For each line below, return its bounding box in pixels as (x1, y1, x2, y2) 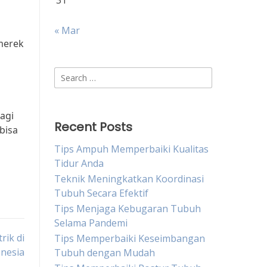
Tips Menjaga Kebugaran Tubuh (54, 202, 201, 215)
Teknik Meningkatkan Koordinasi (54, 172, 204, 185)
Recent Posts (54, 119, 132, 135)
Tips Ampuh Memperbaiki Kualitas (54, 142, 209, 156)
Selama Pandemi (54, 216, 128, 229)
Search (54, 67, 84, 80)
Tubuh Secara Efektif (54, 187, 148, 200)
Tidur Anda (54, 157, 104, 170)
